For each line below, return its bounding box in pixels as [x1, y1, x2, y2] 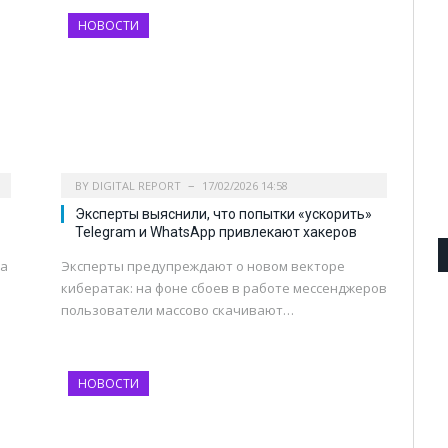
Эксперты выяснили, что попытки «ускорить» [75, 205, 372, 222]
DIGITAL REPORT [92, 177, 181, 193]
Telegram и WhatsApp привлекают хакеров [75, 223, 357, 240]
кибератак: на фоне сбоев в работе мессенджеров [61, 278, 387, 297]
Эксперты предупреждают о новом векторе [61, 256, 345, 275]
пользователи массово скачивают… [61, 300, 294, 319]
